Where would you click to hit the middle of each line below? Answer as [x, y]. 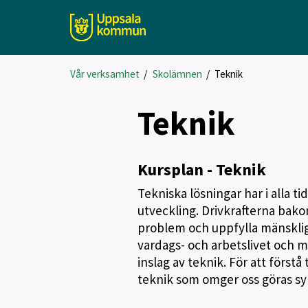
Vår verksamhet [105, 74]
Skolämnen [177, 74]
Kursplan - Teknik [201, 169]
